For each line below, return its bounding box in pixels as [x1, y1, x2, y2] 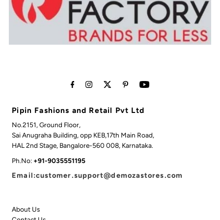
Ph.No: [12, 157, 34, 165]
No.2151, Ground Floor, [12, 121, 81, 129]
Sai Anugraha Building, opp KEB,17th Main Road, [12, 131, 155, 139]
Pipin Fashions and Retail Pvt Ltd [12, 106, 144, 115]
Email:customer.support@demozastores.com [12, 171, 183, 180]
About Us [12, 205, 40, 214]
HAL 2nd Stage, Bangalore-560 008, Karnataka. [12, 141, 154, 150]
